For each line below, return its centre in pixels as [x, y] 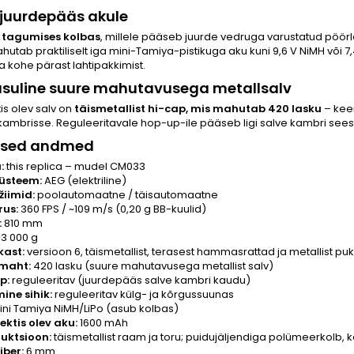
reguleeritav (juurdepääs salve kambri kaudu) [130, 280]
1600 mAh [103, 323]
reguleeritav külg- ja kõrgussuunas [143, 294]
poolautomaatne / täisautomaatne [126, 195]
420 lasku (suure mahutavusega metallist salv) [152, 266]
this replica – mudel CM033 [75, 166]
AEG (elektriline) [84, 181]
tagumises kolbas [51, 37]
